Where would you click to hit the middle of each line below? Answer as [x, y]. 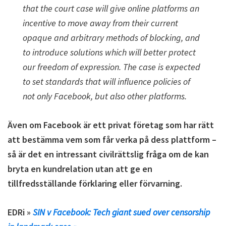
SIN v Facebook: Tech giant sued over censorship [122, 212]
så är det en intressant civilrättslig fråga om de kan [108, 154]
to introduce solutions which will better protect [109, 52]
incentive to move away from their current [100, 23]
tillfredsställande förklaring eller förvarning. [95, 183]
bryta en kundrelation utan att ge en [80, 169]
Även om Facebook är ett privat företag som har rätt [111, 125]
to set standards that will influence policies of [106, 81]
